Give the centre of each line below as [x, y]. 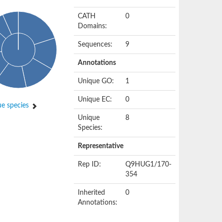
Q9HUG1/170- [149, 165]
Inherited [92, 193]
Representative [101, 146]
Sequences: [95, 45]
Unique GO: [96, 81]
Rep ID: [90, 165]
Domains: [93, 26]
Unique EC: [95, 100]
